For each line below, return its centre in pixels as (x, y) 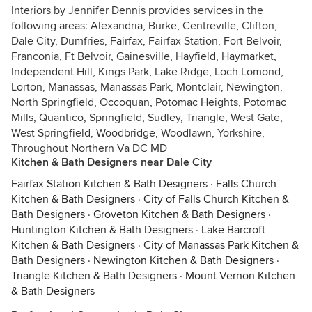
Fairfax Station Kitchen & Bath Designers (109, 184)
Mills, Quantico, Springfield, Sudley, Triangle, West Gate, (147, 118)
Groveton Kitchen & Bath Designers (179, 214)
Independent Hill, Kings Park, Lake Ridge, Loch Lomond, (147, 72)
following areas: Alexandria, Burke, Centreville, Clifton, (144, 26)
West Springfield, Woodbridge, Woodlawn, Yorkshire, (138, 133)
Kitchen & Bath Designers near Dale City (111, 162)
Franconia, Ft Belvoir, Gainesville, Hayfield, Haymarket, (144, 56)
